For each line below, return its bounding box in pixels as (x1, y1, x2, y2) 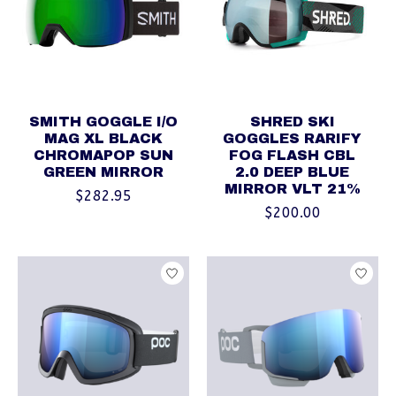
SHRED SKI (249, 113, 335, 129)
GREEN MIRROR (42, 164, 164, 179)
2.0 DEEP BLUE (235, 164, 350, 179)
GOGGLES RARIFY (223, 130, 362, 146)
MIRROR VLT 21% (224, 180, 361, 196)
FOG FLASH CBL (229, 147, 356, 163)
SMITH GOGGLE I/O (28, 113, 178, 129)
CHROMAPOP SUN (33, 147, 173, 163)
